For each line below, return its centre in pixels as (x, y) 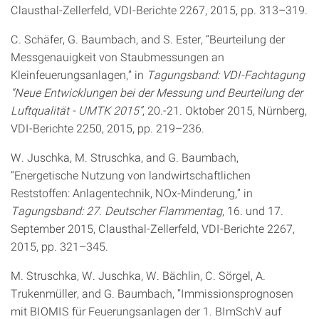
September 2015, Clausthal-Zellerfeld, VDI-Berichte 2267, (153, 228)
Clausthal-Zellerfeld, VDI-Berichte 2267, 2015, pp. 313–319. (159, 10)
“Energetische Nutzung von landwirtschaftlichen (131, 175)
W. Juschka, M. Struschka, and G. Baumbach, (125, 157)
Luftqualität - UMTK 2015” (77, 110)
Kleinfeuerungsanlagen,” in (79, 74)
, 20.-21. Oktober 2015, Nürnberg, (225, 110)
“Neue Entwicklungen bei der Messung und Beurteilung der (157, 92)
